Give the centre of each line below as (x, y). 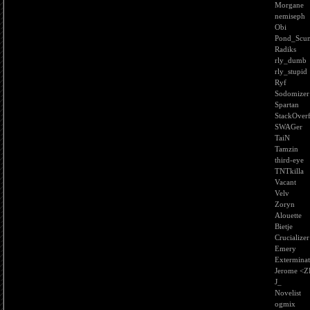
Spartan (287, 104)
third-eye (289, 160)
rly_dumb (291, 60)
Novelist (288, 293)
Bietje (284, 226)
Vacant (285, 182)
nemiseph (290, 16)
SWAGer (289, 127)
